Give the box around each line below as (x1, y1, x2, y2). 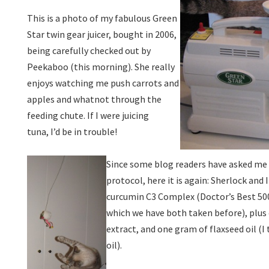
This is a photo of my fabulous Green (27, 12, 177, 24)
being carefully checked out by (27, 44, 151, 56)
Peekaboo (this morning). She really (27, 61, 175, 73)
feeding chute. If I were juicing (27, 109, 149, 121)
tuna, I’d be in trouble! (27, 125, 119, 138)
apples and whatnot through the (27, 93, 162, 105)
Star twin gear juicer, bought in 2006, (27, 28, 177, 40)
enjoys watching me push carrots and (27, 77, 179, 89)
